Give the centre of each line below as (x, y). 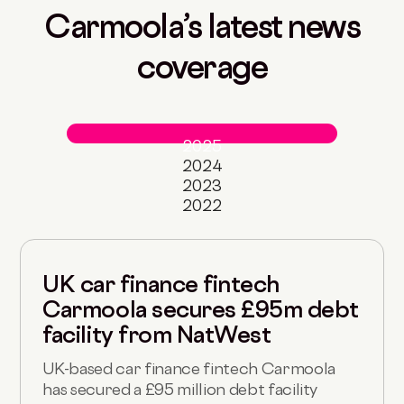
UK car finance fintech (161, 285)
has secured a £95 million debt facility (180, 390)
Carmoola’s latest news (202, 27)
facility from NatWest (157, 335)
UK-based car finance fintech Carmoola (189, 369)
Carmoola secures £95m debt (201, 310)
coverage (202, 67)
